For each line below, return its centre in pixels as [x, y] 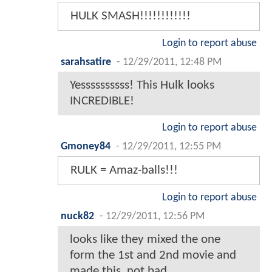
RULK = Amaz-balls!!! [124, 170]
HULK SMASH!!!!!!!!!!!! [131, 16]
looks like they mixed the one [145, 239]
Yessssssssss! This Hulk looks [142, 85]
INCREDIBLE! [102, 101]
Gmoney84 [86, 146]
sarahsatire [86, 62]
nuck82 [77, 216]
